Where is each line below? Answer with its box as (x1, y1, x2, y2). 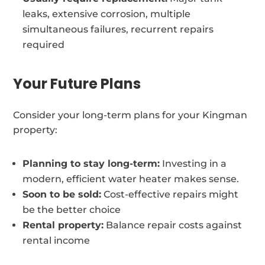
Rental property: (22, 219, 104, 231)
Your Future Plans (13, 73, 141, 93)
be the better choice (22, 203, 121, 215)
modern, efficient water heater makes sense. (22, 173, 240, 185)
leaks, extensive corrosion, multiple (22, 8, 191, 20)
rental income (22, 234, 91, 246)
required (22, 38, 65, 50)
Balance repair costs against (104, 219, 243, 231)
